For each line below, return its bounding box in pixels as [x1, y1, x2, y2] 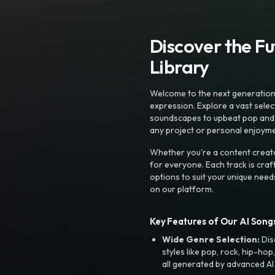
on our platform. [150, 183, 214, 195]
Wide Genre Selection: [162, 233, 260, 245]
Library [150, 55, 209, 79]
